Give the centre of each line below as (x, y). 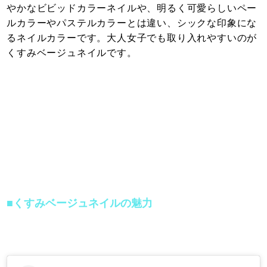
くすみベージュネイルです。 (72, 52)
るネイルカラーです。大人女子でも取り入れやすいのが (132, 38)
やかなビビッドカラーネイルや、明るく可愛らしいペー (132, 8)
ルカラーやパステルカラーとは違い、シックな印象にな (132, 23)
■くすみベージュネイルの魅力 (80, 203)
